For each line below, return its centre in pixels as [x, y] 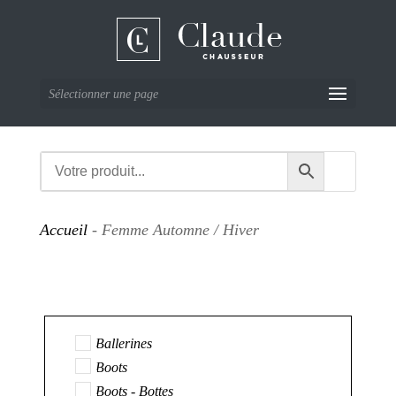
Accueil [63, 230]
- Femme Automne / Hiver [173, 230]
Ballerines [124, 343]
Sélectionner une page [103, 94]
